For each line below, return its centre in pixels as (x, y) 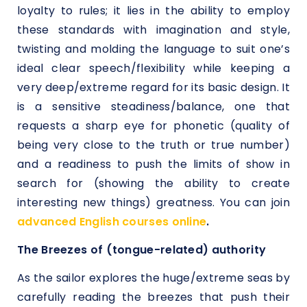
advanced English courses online (112, 221)
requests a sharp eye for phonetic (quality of (153, 125)
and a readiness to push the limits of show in (153, 164)
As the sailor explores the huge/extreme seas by (153, 278)
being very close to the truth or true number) (153, 145)
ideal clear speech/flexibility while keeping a (153, 68)
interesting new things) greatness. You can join (153, 202)
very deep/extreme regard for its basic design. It (153, 87)
